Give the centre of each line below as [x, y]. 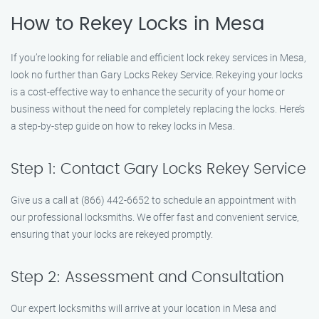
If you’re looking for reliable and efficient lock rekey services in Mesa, [158, 57]
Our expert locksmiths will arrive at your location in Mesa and [143, 308]
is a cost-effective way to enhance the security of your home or [148, 91]
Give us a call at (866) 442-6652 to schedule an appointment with [153, 200]
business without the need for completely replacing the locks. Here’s [158, 109]
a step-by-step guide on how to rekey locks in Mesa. [123, 126]
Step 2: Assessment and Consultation [147, 277]
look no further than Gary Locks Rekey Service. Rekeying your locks [157, 74]
